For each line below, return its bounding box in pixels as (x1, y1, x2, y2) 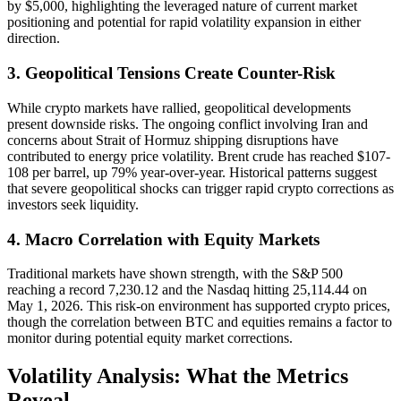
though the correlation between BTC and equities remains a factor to (7, 314, 392, 330)
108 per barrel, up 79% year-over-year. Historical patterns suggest (7, 164, 377, 180)
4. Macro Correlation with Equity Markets (7, 229, 320, 249)
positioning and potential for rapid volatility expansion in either (7, 14, 361, 30)
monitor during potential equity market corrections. (7, 330, 293, 346)
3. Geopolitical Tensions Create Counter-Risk (7, 64, 336, 83)
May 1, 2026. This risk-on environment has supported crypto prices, (7, 298, 390, 314)
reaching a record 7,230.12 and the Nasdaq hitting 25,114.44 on (7, 282, 367, 298)
